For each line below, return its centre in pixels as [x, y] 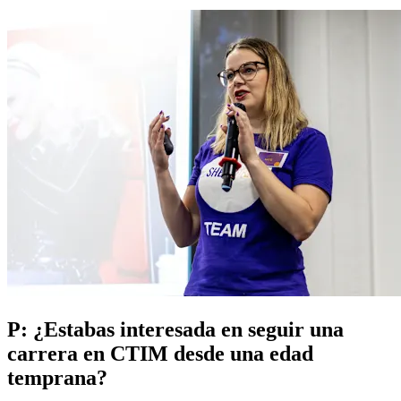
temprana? [57, 377]
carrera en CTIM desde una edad [160, 353]
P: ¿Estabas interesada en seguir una [175, 329]
